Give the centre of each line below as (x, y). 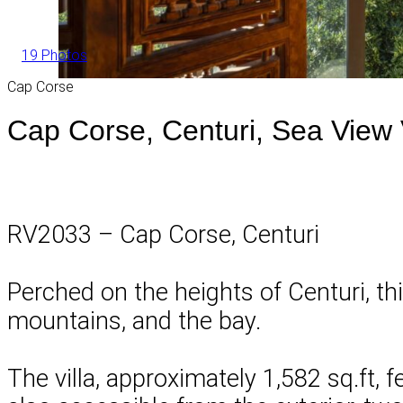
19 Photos (54, 55)
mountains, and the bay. (134, 321)
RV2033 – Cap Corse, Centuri (163, 234)
